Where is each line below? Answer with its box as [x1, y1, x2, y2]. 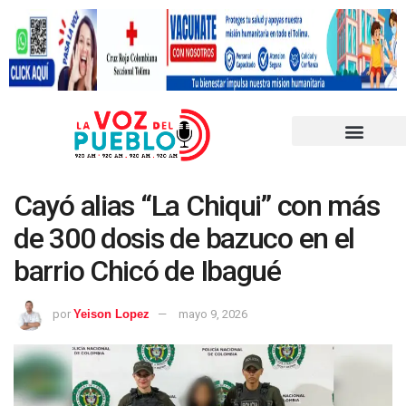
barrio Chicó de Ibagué [14, 254, 281, 289]
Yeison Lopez [73, 306, 150, 321]
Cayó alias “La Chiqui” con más [14, 188, 380, 224]
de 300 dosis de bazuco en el [14, 221, 355, 256]
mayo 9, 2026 [179, 306, 247, 321]
